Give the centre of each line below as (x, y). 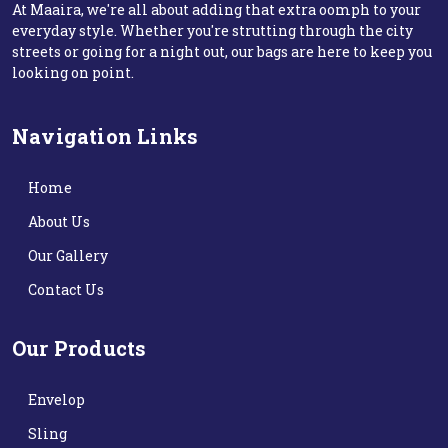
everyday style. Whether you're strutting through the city (212, 30)
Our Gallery (68, 255)
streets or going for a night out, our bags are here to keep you (222, 51)
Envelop (56, 399)
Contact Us (66, 289)
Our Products (79, 348)
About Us (59, 221)
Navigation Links (105, 136)
